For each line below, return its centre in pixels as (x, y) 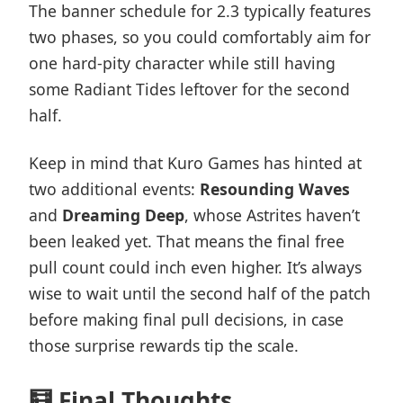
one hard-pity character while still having (182, 63)
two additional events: (114, 189)
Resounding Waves (275, 189)
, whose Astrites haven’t (272, 215)
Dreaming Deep (123, 215)
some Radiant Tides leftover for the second (189, 89)
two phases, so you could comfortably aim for (200, 37)
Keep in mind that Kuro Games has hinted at (195, 163)
